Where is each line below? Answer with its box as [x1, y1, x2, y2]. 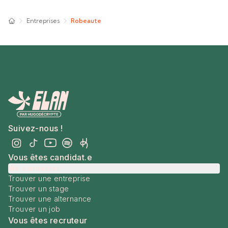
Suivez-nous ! [8, 123, 63, 133]
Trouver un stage [8, 184, 69, 193]
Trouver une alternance [8, 194, 92, 203]
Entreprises [26, 17, 60, 24]
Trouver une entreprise [8, 174, 91, 183]
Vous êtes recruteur [8, 215, 88, 225]
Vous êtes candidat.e [8, 152, 92, 162]
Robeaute [71, 17, 101, 24]
